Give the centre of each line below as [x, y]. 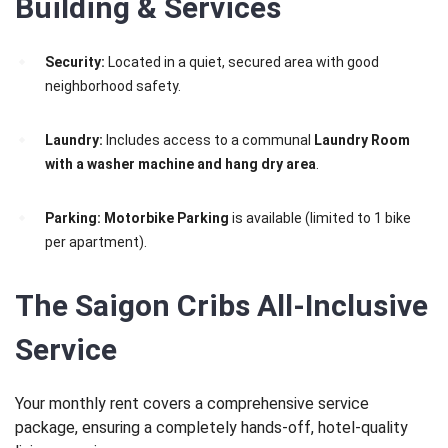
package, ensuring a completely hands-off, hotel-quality [211, 428]
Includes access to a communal [208, 140]
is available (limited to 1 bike [320, 218]
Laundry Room [362, 140]
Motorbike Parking [166, 218]
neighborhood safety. [113, 86]
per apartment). [96, 242]
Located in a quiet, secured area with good [242, 62]
